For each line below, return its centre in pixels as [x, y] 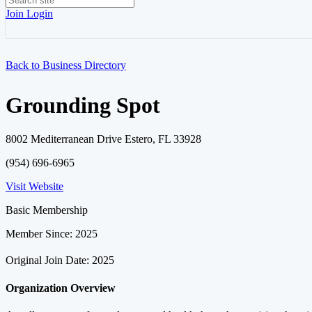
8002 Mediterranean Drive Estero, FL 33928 [103, 139]
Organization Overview [61, 288]
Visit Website [34, 187]
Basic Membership [47, 210]
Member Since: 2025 [52, 234]
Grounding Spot [83, 105]
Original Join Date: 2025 [60, 260]
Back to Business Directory [66, 65]
